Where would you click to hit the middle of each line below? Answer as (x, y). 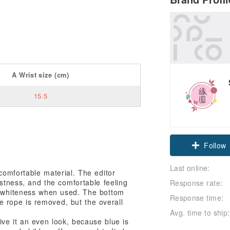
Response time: (197, 197)
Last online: (190, 168)
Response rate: (196, 183)
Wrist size (36, 74)
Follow (215, 145)
